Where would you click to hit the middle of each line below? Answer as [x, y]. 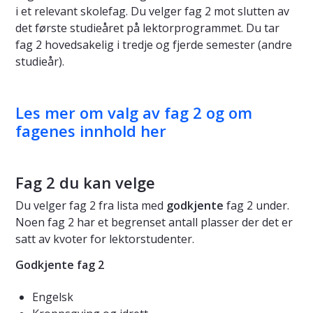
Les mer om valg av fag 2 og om [134, 113]
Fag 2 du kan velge [85, 183]
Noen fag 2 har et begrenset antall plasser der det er [154, 223]
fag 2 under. [256, 206]
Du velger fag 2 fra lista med [91, 206]
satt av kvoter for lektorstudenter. [106, 239]
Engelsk [53, 297]
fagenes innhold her [91, 131]
